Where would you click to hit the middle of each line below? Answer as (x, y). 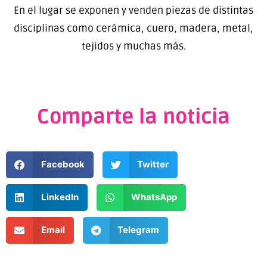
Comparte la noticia (133, 117)
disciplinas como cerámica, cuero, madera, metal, (133, 29)
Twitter (153, 164)
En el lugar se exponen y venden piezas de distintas (133, 11)
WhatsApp (154, 197)
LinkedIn (60, 197)
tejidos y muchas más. (133, 46)
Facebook (63, 164)
